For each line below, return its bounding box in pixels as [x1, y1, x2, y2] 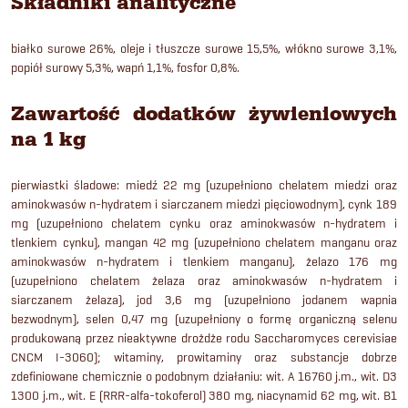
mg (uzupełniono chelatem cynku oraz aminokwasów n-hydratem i [11, 215, 397, 230]
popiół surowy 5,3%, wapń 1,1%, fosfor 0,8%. [11, 59, 240, 75]
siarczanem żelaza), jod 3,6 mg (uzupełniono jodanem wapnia [11, 291, 397, 307]
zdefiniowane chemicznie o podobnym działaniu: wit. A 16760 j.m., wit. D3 [11, 368, 397, 383]
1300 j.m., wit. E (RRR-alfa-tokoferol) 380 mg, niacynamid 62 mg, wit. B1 [11, 387, 397, 403]
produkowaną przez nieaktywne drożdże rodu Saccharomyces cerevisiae [11, 330, 397, 345]
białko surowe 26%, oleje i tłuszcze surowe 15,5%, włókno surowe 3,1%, [11, 40, 397, 56]
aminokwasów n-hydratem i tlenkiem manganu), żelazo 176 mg [11, 253, 397, 269]
